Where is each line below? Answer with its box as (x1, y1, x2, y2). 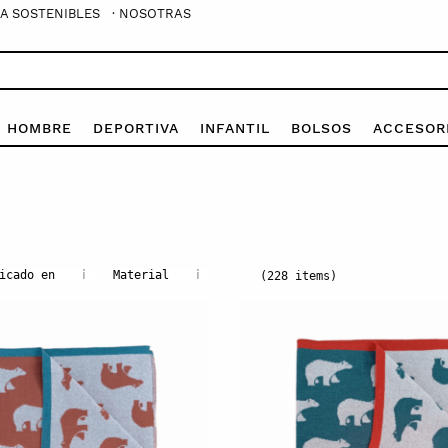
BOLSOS (290, 119, 352, 136)
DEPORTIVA (92, 119, 179, 136)
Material (113, 267, 169, 282)
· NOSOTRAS (112, 6, 191, 21)
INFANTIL (199, 119, 270, 136)
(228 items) (260, 268, 337, 283)
